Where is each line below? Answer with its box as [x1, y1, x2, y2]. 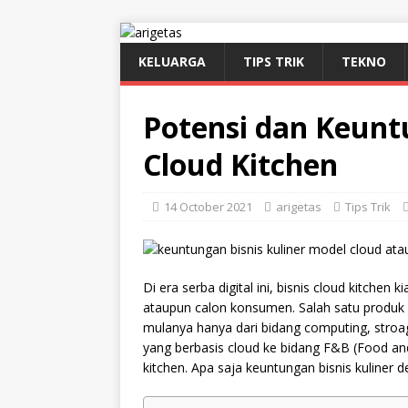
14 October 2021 [164, 199, 252, 215]
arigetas [276, 199, 321, 215]
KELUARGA [138, 53, 206, 70]
